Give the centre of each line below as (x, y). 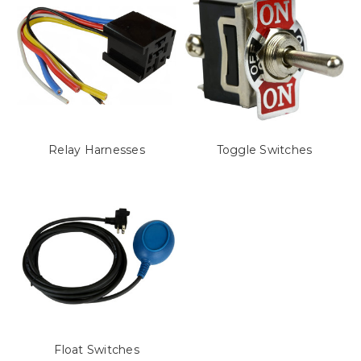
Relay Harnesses (97, 149)
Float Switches (97, 349)
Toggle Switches (264, 149)
